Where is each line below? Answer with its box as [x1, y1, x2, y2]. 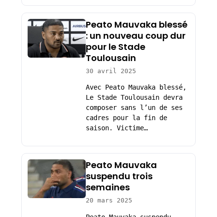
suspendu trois [85, 170, 153, 182]
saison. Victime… [85, 124, 148, 132]
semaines [85, 181, 130, 193]
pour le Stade [85, 40, 145, 53]
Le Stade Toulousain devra [85, 93, 183, 102]
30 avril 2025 [85, 67, 136, 75]
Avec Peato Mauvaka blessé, [85, 83, 186, 92]
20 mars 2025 [85, 197, 132, 204]
